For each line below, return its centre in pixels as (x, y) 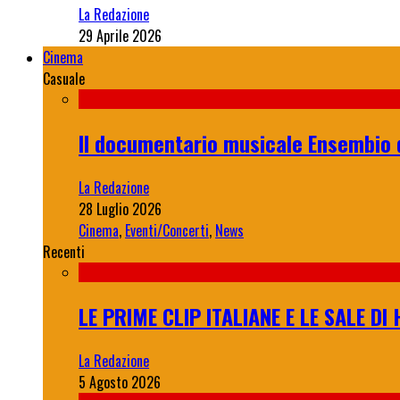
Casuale (64, 79)
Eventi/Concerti (167, 231)
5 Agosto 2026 (120, 382)
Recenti (64, 252)
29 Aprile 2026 (120, 36)
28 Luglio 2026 (120, 209)
